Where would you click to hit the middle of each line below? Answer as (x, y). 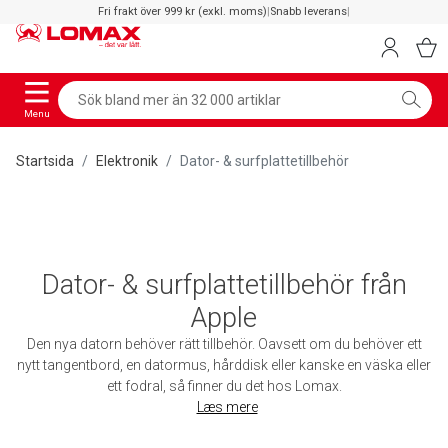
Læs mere (227, 406)
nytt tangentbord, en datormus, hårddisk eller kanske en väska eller (224, 364)
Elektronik (127, 160)
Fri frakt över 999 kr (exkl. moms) (182, 11)
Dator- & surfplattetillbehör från (224, 284)
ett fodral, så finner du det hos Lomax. (224, 385)
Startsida (45, 160)
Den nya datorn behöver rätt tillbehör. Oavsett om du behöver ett (224, 343)
